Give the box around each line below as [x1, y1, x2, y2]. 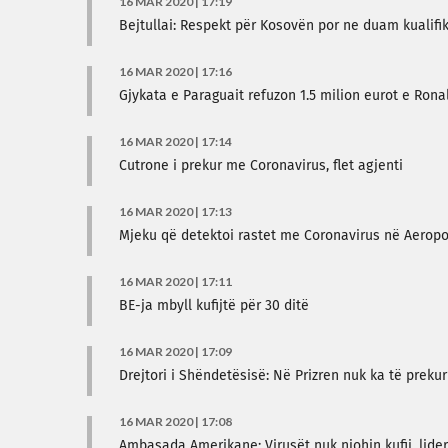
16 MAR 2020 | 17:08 [119, 414, 232, 429]
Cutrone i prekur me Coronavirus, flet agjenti [119, 159, 403, 173]
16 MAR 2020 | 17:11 [119, 274, 232, 289]
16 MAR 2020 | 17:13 [119, 204, 232, 219]
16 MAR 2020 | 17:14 [119, 134, 232, 149]
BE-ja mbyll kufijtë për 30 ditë [119, 299, 309, 313]
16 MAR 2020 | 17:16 [119, 64, 232, 79]
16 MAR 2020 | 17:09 [119, 344, 232, 359]
